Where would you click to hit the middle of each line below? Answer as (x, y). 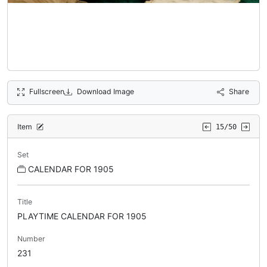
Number (31, 239)
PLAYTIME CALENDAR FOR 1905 (82, 216)
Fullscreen (47, 92)
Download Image (105, 92)
